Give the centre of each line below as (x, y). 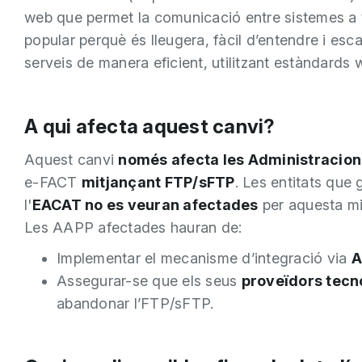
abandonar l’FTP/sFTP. (135, 303)
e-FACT (53, 182)
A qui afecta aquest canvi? (150, 126)
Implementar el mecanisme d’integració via (204, 258)
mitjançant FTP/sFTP (158, 182)
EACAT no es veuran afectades (145, 204)
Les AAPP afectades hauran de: (133, 227)
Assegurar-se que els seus (149, 281)
